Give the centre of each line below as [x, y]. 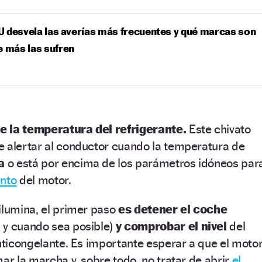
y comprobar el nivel [171, 226]
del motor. [44, 180]
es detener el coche [173, 209]
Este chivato [218, 129]
